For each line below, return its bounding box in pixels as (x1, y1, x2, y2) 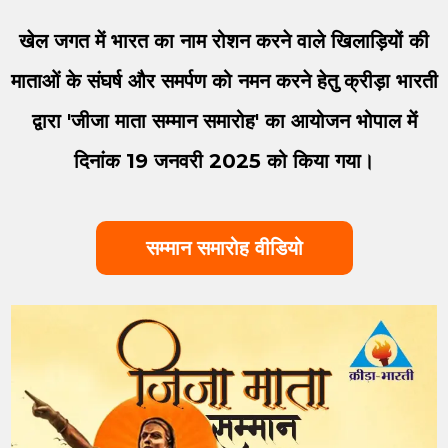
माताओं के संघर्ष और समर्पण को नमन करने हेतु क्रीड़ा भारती (10, 68, 438, 93)
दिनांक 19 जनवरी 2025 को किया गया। (74, 148, 374, 173)
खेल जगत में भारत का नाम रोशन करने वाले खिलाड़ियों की (19, 28, 429, 53)
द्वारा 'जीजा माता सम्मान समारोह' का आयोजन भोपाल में (31, 108, 417, 133)
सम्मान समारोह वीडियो (145, 235, 303, 260)
